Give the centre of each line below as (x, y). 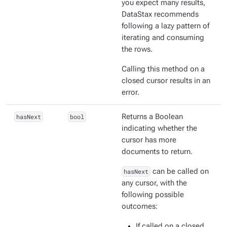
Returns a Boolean (152, 117)
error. (130, 93)
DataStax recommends (160, 15)
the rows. (137, 50)
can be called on (179, 172)
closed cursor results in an (166, 81)
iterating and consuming (163, 38)
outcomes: (140, 207)
